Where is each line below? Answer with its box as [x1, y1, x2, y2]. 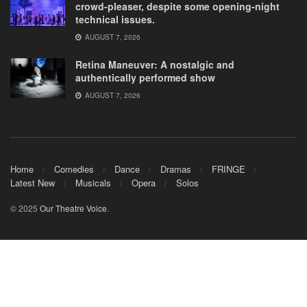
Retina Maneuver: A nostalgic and [75, 58, 234, 72]
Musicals [75, 175, 111, 189]
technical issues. [75, 12, 155, 27]
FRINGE [212, 162, 245, 175]
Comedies [54, 162, 94, 175]
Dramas [160, 162, 191, 175]
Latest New [10, 175, 55, 189]
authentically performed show [75, 71, 215, 85]
